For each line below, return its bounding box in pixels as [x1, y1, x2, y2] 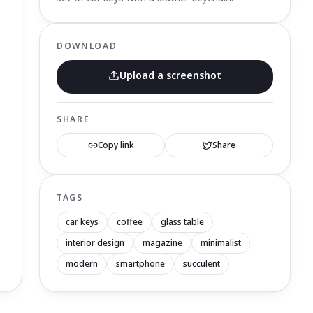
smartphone [116, 258, 165, 270]
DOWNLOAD [57, 40, 117, 52]
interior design [66, 237, 124, 249]
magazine [143, 237, 182, 249]
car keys [66, 216, 99, 228]
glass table [161, 216, 204, 228]
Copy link [97, 139, 134, 151]
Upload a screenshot [119, 68, 221, 82]
